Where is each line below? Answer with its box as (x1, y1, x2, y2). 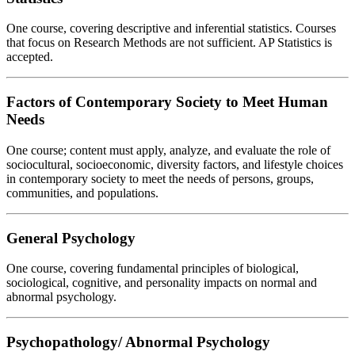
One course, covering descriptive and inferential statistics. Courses (6, 21, 336, 36)
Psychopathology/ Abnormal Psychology (6, 333, 270, 350)
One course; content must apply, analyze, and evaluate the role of (6, 143, 330, 157)
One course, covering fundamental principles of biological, (6, 261, 299, 276)
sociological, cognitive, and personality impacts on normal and (6, 276, 317, 290)
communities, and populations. (6, 185, 158, 200)
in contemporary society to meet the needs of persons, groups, (6, 171, 314, 185)
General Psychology (6, 229, 136, 246)
